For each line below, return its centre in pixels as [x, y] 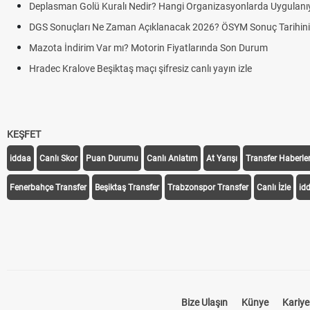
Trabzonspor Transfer [208, 188]
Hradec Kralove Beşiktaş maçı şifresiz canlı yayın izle [140, 69]
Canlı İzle [274, 188]
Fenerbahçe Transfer [48, 188]
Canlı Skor [58, 158]
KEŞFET [24, 134]
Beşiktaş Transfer [127, 188]
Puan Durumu [112, 158]
